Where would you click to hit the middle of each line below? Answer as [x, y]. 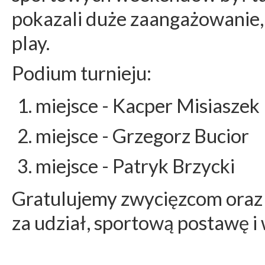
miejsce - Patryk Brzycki [135, 166]
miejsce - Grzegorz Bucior [142, 135]
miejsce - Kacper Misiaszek [148, 105]
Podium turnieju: [82, 73]
